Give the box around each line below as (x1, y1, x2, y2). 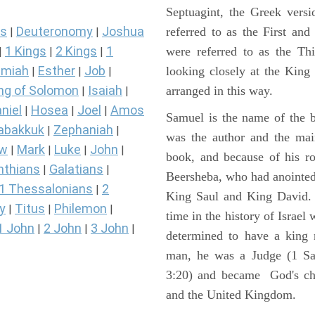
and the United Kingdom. (166, 288, 296, 302)
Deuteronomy (16, 24, 93, 39)
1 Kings (5, 44, 46, 59)
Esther (38, 63, 75, 79)
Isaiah (88, 83, 122, 98)
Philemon (54, 201, 107, 217)
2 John (44, 221, 82, 236)
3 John (91, 221, 129, 236)
